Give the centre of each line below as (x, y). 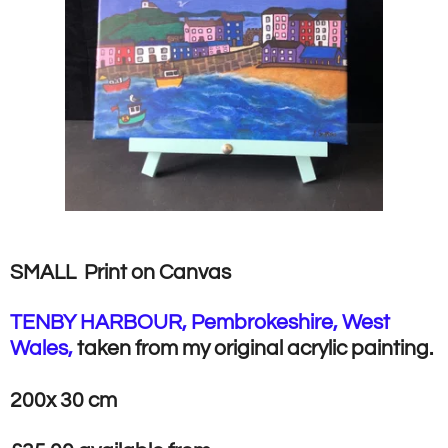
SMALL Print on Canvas (122, 272)
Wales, (41, 349)
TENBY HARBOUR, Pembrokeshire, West (200, 323)
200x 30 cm (63, 401)
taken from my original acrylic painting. (255, 349)
